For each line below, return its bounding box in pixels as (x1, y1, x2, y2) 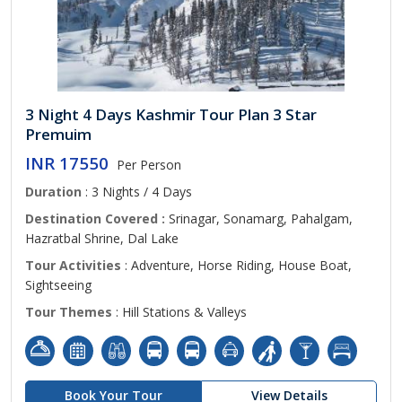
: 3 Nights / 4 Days (82, 183, 192, 200)
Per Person (117, 156, 181, 173)
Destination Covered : (25, 210, 169, 227)
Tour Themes (25, 303, 112, 320)
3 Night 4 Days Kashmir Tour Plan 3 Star (25, 104, 317, 125)
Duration (25, 183, 82, 200)
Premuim (25, 124, 92, 144)
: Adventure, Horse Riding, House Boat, (121, 257, 352, 274)
